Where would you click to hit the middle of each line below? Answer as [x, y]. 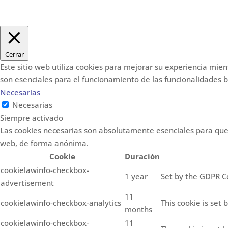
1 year [136, 176]
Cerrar [14, 55]
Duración [142, 156]
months [138, 209]
